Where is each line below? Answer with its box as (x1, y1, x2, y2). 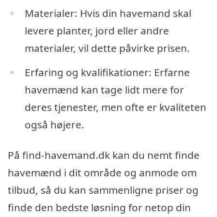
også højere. (24, 117, 84, 131)
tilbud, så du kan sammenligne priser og (8, 183, 199, 197)
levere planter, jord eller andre (24, 23, 169, 37)
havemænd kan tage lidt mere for (24, 82, 184, 96)
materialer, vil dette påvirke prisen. (24, 41, 190, 55)
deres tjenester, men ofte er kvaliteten (24, 100, 206, 114)
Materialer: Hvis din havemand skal (24, 6, 191, 20)
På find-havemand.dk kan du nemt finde (8, 148, 200, 162)
